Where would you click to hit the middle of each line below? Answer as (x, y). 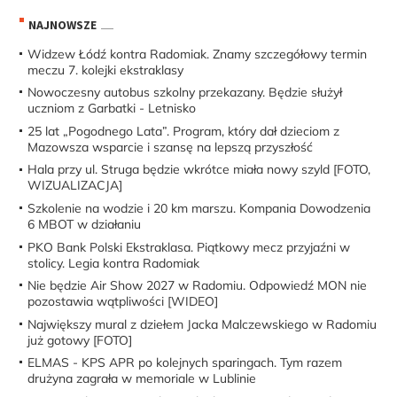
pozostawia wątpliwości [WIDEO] (123, 302)
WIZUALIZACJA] (75, 186)
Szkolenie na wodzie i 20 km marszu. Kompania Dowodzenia (199, 208)
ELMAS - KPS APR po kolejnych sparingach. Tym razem (185, 363)
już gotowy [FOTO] (80, 340)
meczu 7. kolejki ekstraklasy (106, 70)
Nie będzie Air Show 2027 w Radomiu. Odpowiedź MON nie (198, 286)
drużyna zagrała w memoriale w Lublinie (142, 379)
